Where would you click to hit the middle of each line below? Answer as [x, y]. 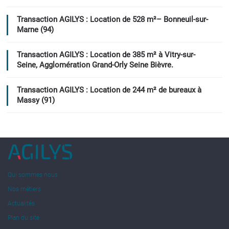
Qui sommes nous [33, 175]
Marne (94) [35, 30]
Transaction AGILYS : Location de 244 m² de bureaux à [109, 90]
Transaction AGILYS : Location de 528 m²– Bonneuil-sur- [112, 20]
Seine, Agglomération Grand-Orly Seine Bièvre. [95, 65]
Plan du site [24, 218]
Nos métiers [24, 189]
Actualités [21, 203]
